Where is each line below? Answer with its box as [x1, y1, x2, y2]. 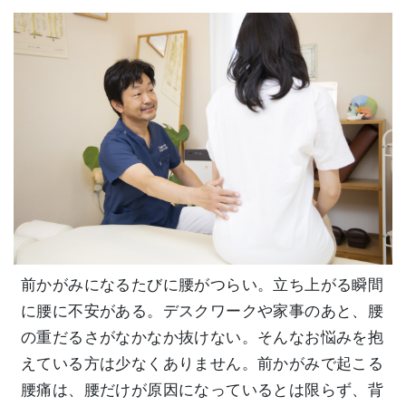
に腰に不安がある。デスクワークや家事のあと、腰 [21, 303, 384, 321]
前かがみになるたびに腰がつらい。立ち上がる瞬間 [21, 276, 384, 295]
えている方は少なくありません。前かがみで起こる [21, 355, 384, 373]
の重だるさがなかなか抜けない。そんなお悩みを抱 [21, 329, 384, 347]
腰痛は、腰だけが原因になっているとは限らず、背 [21, 382, 384, 400]
